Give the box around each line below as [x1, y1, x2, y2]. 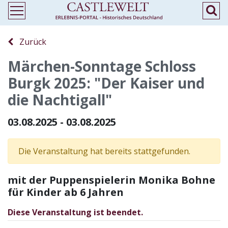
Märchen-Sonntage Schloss [8, 56, 196, 76]
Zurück [13, 36, 46, 47]
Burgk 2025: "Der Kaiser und [8, 73, 205, 93]
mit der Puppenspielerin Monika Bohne [8, 173, 215, 187]
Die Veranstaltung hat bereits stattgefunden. [18, 146, 190, 157]
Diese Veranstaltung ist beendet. [8, 207, 143, 218]
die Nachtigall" [8, 90, 112, 109]
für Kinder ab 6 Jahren [8, 185, 124, 199]
